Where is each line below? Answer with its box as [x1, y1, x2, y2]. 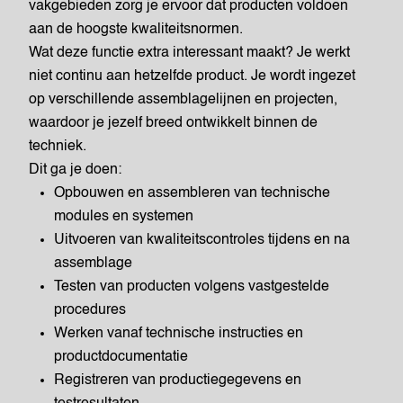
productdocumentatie [54, 350, 188, 364]
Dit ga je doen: [29, 163, 121, 177]
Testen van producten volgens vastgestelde [54, 280, 329, 294]
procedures [54, 303, 126, 318]
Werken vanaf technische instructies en [54, 327, 303, 341]
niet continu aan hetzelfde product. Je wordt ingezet [29, 69, 355, 84]
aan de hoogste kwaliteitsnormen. [29, 22, 246, 37]
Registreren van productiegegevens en [54, 373, 301, 388]
